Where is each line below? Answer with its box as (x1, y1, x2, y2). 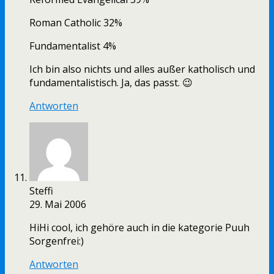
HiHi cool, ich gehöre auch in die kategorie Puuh (29, 221, 250, 235)
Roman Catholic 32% (29, 16, 122, 30)
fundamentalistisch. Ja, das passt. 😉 (29, 76, 193, 90)
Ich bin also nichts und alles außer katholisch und (29, 62, 255, 76)
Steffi (29, 184, 53, 198)
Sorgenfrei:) (29, 234, 84, 248)
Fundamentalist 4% (29, 39, 116, 53)
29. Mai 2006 (29, 198, 86, 212)
